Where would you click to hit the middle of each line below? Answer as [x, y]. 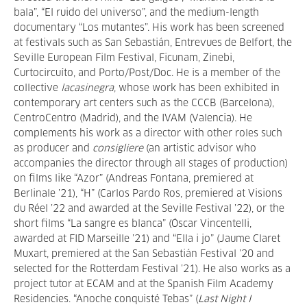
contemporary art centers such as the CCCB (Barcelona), [144, 103]
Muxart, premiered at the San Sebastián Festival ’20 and [144, 254]
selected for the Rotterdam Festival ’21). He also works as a [152, 269]
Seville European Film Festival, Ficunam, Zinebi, [124, 58]
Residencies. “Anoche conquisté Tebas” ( [106, 299]
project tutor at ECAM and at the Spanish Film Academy [144, 284]
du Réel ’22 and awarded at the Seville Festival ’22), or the [149, 209]
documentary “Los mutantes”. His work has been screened [149, 28]
